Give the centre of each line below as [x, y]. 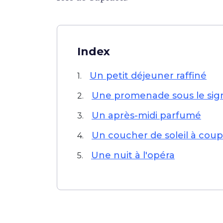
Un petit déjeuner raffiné [148, 76]
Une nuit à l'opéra [133, 155]
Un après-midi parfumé [146, 115]
